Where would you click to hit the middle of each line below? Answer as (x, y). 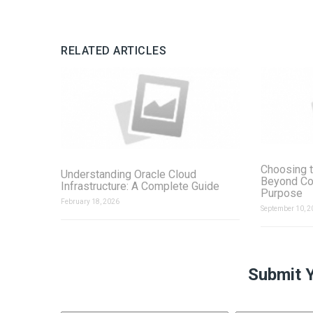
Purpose (281, 194)
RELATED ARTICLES (114, 51)
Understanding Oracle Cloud (129, 174)
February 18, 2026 (90, 201)
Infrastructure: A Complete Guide (140, 186)
